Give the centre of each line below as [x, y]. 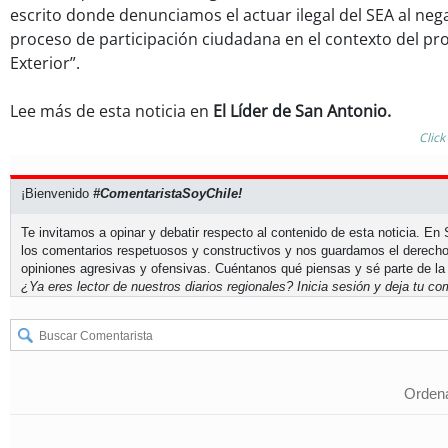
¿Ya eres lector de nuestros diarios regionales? [159, 287]
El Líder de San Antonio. [302, 111]
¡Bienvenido [57, 194]
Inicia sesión [333, 287]
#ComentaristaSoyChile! [167, 194]
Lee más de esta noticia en [111, 111]
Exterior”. [45, 63]
